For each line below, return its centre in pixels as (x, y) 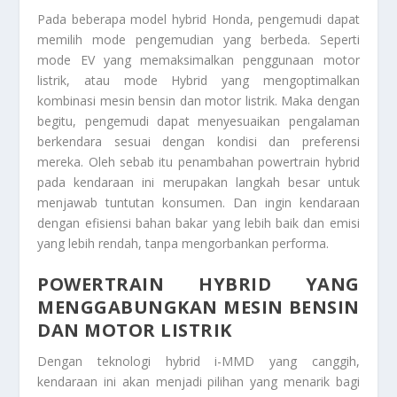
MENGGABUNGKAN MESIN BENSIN (198, 307)
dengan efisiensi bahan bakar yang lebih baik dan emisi (198, 222)
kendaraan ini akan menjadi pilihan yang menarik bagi (198, 382)
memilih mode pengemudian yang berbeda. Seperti (198, 39)
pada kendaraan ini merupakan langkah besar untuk (198, 182)
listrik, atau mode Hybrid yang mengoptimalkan (198, 80)
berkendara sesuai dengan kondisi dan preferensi (198, 141)
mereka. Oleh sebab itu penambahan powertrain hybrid (198, 161)
